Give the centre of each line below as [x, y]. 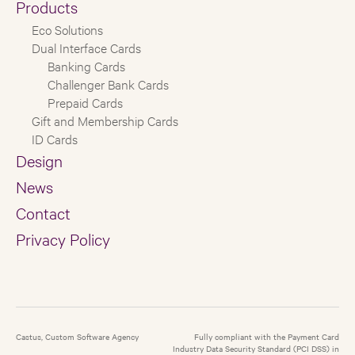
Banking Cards [86, 65]
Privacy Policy [63, 238]
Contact [43, 212]
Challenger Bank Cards [108, 83]
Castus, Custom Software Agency [77, 336]
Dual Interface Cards [86, 47]
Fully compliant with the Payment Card [267, 336]
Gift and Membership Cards [105, 120]
